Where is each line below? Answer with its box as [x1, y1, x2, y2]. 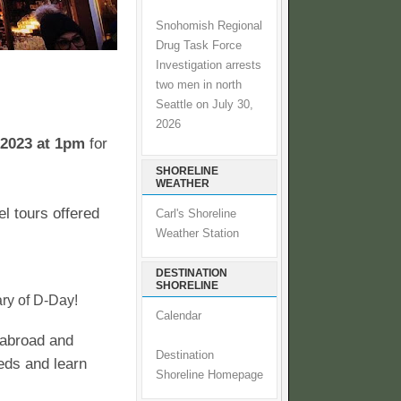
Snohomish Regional [156, 19, 262, 32]
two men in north [156, 78, 242, 91]
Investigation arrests [156, 58, 261, 72]
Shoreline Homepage [156, 369, 263, 382]
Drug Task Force [156, 38, 242, 52]
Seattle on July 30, [156, 98, 253, 111]
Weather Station [156, 227, 239, 241]
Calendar [156, 310, 201, 323]
